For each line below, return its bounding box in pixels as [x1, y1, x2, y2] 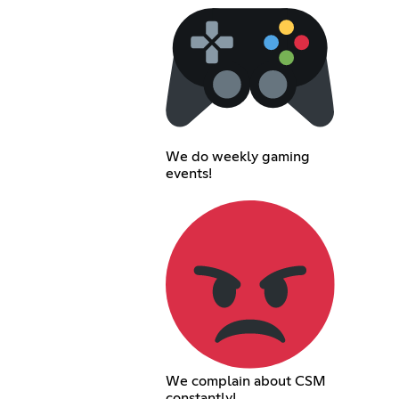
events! [166, 166, 213, 181]
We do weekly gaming [166, 149, 311, 164]
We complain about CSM [166, 373, 327, 388]
